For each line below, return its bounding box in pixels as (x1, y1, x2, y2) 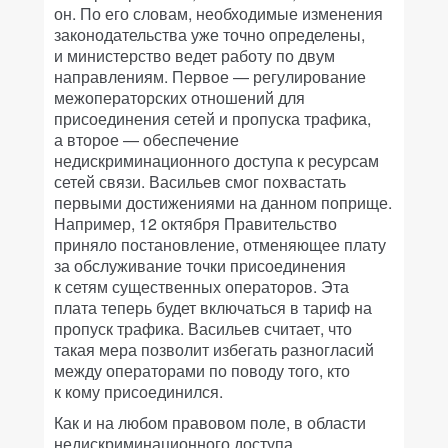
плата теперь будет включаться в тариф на (54, 296, 372, 319)
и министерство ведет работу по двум (54, 44, 335, 67)
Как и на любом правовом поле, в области (54, 411, 366, 434)
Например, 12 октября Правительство (54, 212, 337, 235)
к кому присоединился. (54, 380, 223, 403)
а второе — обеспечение (54, 128, 239, 151)
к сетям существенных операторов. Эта (54, 275, 349, 298)
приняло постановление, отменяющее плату (54, 233, 386, 256)
